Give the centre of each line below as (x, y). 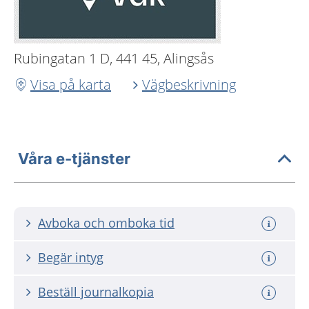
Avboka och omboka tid (106, 223)
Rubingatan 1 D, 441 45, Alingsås (114, 58)
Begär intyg (71, 257)
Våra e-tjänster (74, 158)
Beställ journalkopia (96, 292)
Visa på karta (71, 84)
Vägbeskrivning (189, 84)
